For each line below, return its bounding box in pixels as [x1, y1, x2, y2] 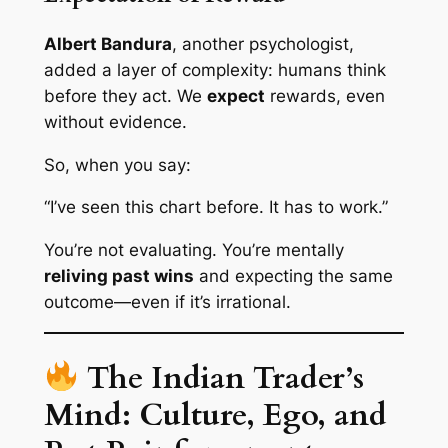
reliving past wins [43, 266, 194, 287]
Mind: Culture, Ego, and [43, 393, 387, 436]
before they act [43, 85, 167, 106]
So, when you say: [43, 154, 191, 175]
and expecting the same [193, 266, 393, 287]
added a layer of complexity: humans [43, 59, 347, 80]
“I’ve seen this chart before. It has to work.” [43, 197, 388, 218]
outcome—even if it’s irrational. [43, 292, 291, 313]
